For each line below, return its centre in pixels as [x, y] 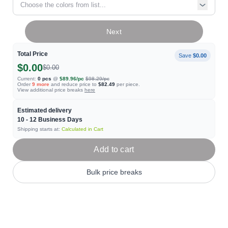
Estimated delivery [45, 110]
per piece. [127, 84]
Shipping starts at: [39, 129]
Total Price [33, 54]
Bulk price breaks [114, 172]
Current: [27, 79]
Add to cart [114, 149]
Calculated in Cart [82, 129]
